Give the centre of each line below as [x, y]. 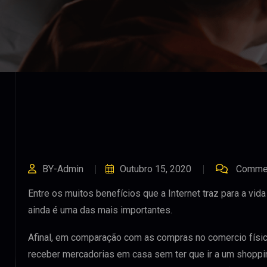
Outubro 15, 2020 [156, 169]
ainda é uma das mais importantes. [100, 210]
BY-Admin [63, 169]
